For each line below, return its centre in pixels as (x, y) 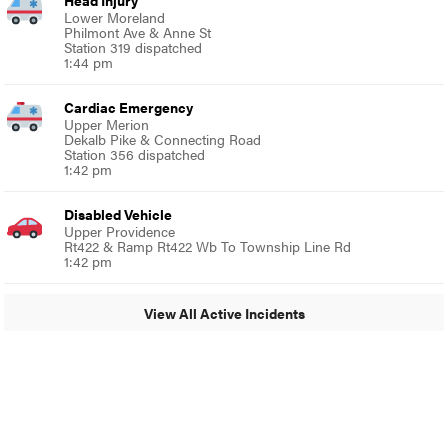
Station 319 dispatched (133, 47)
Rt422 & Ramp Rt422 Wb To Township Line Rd (208, 246)
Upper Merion (107, 124)
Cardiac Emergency (129, 107)
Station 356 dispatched (135, 154)
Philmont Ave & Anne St (138, 32)
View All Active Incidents (224, 312)
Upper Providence (120, 231)
